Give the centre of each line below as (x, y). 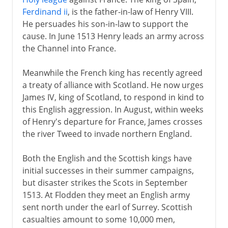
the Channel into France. (69, 48)
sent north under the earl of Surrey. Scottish (107, 207)
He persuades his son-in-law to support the (105, 24)
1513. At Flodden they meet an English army (106, 195)
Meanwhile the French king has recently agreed (112, 73)
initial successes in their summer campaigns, (108, 170)
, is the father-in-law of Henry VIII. (130, 11)
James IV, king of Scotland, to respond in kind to (113, 97)
